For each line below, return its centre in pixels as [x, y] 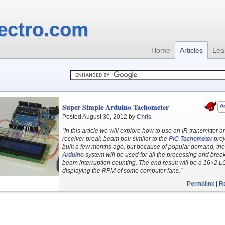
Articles [191, 50]
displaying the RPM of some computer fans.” [122, 171]
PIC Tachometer [191, 139]
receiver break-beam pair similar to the [116, 139]
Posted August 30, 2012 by [99, 117]
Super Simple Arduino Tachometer [116, 107]
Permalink [201, 184]
